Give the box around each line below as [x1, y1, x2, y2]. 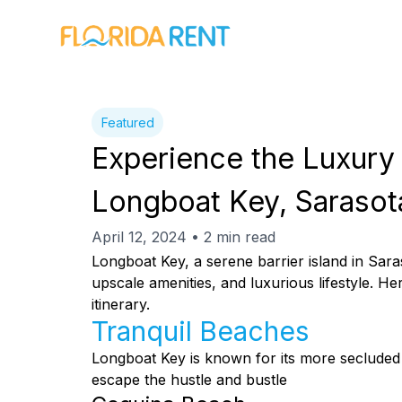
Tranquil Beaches [92, 315, 309, 347]
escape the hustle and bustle [92, 371, 287, 389]
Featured [100, 114, 154, 130]
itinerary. [92, 295, 150, 313]
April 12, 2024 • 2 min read [92, 228, 275, 246]
